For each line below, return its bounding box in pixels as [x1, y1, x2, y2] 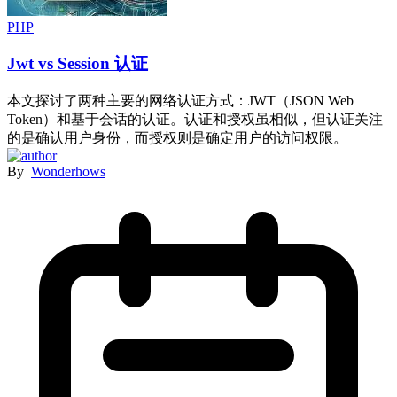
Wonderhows [31, 163, 105, 179]
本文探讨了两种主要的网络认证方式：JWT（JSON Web [7, 92, 354, 108]
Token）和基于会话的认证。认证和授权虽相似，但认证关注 [7, 111, 383, 127]
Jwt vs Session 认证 [7, 54, 148, 74]
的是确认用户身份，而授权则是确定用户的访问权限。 [7, 129, 347, 145]
